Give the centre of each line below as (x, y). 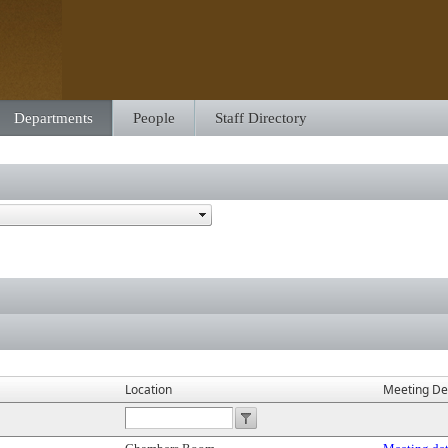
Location (148, 389)
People (154, 118)
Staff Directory (261, 118)
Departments (53, 118)
